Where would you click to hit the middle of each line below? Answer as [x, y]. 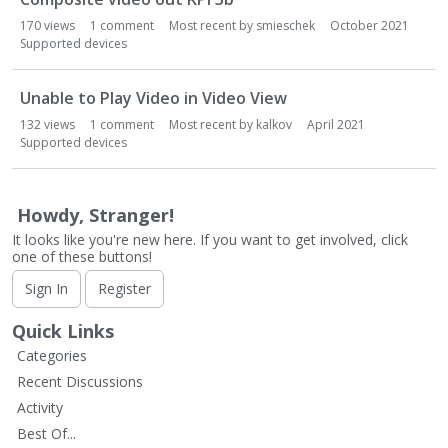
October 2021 [369, 25]
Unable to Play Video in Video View [153, 97]
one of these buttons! [82, 256]
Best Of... [46, 433]
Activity [40, 407]
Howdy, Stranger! [95, 214]
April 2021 [336, 124]
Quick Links [63, 330]
